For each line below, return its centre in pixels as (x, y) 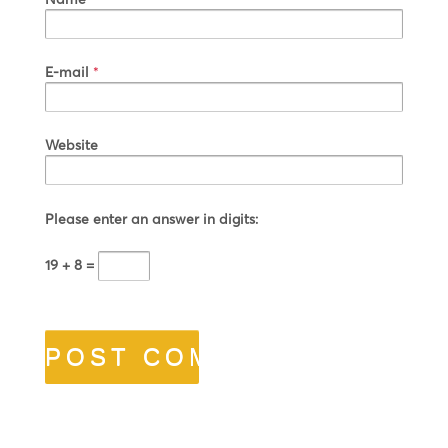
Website (71, 145)
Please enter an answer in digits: (151, 218)
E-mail (67, 71)
